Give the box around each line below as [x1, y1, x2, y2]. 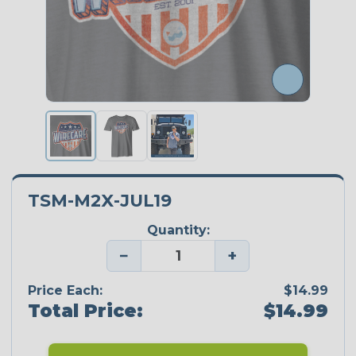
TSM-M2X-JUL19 [28, 190, 172, 211]
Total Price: [28, 299, 143, 322]
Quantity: [146, 222, 210, 238]
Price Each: [28, 282, 103, 298]
